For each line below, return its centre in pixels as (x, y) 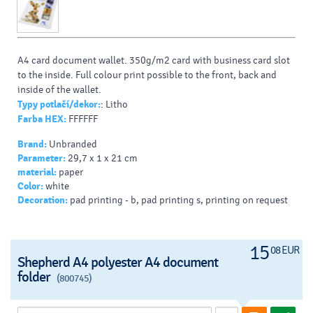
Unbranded (72, 145)
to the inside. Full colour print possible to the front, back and (147, 75)
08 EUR (285, 250)
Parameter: (42, 159)
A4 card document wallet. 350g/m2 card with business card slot (154, 61)
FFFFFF (82, 119)
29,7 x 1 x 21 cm (103, 159)
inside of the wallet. (59, 90)
